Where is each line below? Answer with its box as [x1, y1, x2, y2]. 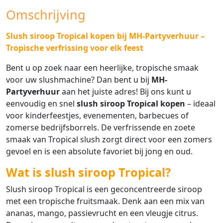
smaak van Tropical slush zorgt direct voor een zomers [6, 134, 212, 145]
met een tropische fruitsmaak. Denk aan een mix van [6, 196, 205, 207]
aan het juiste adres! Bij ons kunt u [60, 86, 191, 98]
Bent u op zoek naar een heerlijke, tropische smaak [6, 62, 199, 74]
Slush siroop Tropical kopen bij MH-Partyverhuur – [6, 30, 205, 42]
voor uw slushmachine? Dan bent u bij [6, 74, 151, 86]
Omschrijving [6, 6, 86, 23]
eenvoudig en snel [6, 98, 77, 110]
